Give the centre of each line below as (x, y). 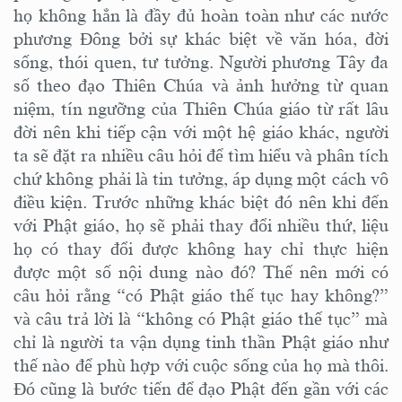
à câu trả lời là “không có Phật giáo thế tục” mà (205, 318)
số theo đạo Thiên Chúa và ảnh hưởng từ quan (201, 85)
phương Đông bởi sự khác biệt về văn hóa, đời (201, 38)
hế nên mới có (332, 271)
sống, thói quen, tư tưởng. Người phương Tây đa (201, 61)
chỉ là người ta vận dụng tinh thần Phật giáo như (201, 341)
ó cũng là (63, 388)
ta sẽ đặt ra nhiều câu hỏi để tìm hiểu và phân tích (201, 155)
